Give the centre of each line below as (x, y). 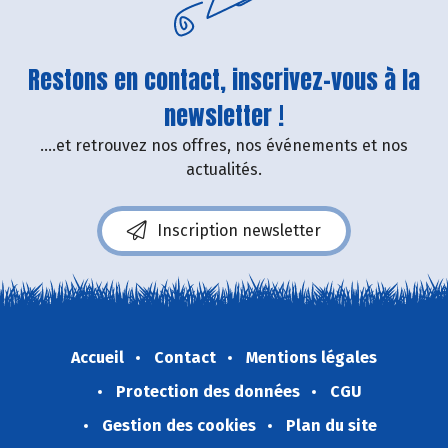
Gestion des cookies (178, 426)
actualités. (224, 170)
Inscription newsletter (239, 231)
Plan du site (331, 426)
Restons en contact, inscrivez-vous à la (224, 80)
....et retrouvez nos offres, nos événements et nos (224, 146)
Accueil (97, 358)
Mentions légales (311, 358)
